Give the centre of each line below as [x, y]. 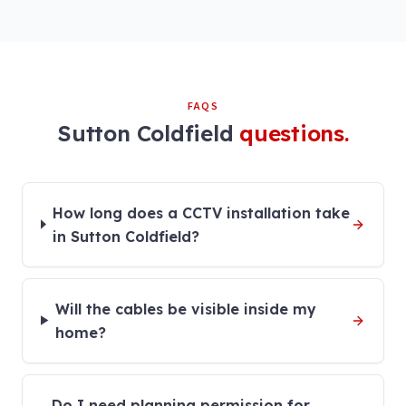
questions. [294, 133]
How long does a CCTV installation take [202, 213]
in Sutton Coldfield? [126, 236]
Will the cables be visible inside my [186, 309]
